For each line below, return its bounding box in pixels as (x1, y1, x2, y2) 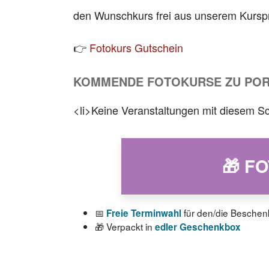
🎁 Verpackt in (94, 220, 155, 233)
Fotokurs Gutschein (89, 40, 183, 55)
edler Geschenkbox (154, 220, 241, 234)
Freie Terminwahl (106, 207, 181, 220)
